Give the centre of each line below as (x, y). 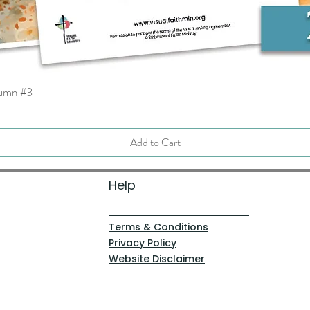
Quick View (155, 91)
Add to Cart (155, 142)
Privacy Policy (143, 243)
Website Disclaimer (157, 259)
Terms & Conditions (158, 227)
